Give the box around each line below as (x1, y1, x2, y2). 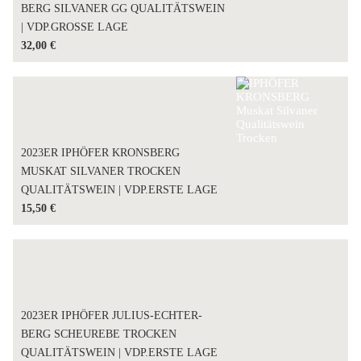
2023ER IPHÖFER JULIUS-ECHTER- (21, 309, 203, 322)
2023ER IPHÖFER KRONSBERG (21, 146, 180, 159)
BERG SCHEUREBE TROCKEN (21, 327, 177, 340)
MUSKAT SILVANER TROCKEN (21, 164, 181, 177)
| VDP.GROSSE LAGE (21, 20, 129, 33)
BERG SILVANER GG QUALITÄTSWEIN (21, 2, 226, 15)
